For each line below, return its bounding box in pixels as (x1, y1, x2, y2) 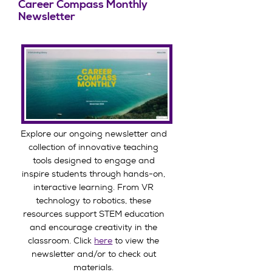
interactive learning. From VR (33, 181, 154, 192)
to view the (112, 234, 160, 246)
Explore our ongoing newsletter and (20, 127, 167, 139)
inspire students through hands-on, (22, 168, 166, 179)
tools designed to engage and (32, 154, 155, 166)
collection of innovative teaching (29, 141, 159, 152)
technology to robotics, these (36, 194, 152, 206)
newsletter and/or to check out (31, 248, 156, 259)
